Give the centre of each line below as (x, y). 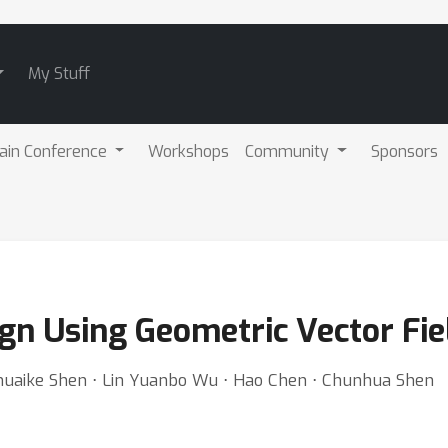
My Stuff (58, 73)
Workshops (189, 151)
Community (289, 151)
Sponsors (405, 151)
